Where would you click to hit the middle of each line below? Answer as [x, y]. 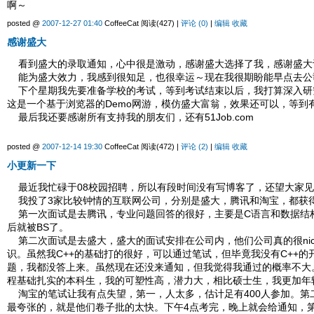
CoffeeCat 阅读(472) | [142, 147]
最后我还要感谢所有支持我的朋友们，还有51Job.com [130, 117]
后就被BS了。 [38, 227]
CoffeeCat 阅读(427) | [142, 23]
